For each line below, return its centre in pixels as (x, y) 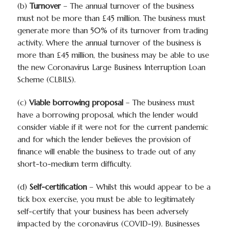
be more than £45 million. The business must (127, 18)
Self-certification (58, 187)
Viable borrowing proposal (76, 102)
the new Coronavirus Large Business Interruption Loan (111, 67)
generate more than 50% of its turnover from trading (112, 30)
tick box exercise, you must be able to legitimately (106, 199)
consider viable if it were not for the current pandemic (113, 127)
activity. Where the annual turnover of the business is (109, 43)
